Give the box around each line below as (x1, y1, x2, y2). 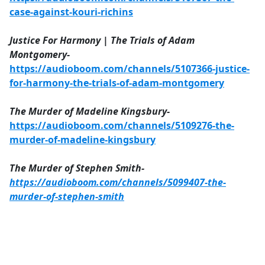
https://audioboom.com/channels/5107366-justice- (9, 62, 250, 76)
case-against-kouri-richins (9, 5, 133, 19)
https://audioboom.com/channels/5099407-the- (9, 176, 226, 189)
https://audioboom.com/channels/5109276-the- (9, 119, 234, 132)
